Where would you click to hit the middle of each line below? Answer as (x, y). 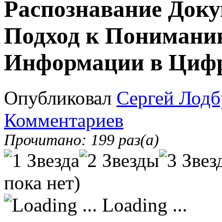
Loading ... (142, 205)
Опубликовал (60, 98)
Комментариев (64, 120)
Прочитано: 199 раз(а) (82, 140)
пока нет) (42, 182)
